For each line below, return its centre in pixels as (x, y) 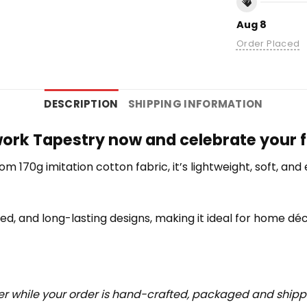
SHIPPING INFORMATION (195, 104)
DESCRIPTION (81, 104)
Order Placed (268, 44)
